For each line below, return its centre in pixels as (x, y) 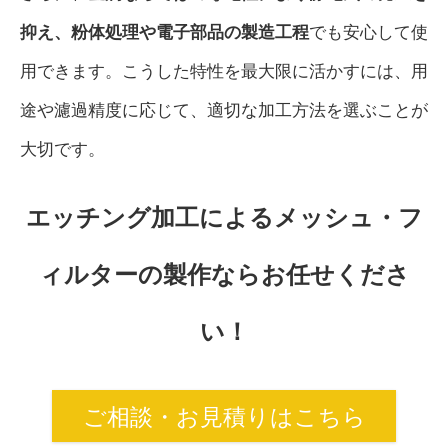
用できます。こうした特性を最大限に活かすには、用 (224, 70)
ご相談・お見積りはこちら (224, 416)
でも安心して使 (368, 31)
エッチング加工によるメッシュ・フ (224, 217)
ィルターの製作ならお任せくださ (224, 274)
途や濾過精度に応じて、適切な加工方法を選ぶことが (224, 109)
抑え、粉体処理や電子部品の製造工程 (164, 31)
